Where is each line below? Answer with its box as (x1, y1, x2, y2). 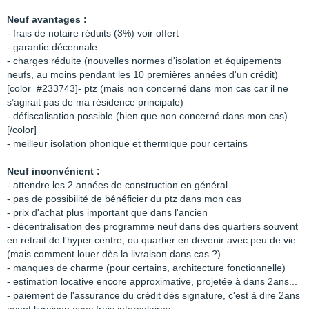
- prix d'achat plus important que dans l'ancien (7, 207, 208, 218)
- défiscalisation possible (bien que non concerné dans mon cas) (7, 110, 288, 121)
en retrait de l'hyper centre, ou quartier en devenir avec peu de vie (7, 235, 296, 246)
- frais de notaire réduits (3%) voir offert (7, 28, 179, 39)
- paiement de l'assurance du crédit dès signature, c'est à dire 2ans (7, 290, 300, 301)
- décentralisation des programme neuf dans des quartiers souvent (7, 221, 298, 232)
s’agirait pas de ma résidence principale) (7, 97, 183, 108)
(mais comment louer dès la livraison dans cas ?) (7, 248, 223, 259)
